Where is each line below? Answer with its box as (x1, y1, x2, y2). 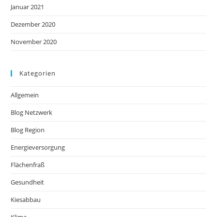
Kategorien (19, 68, 56, 77)
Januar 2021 (11, 2, 45, 11)
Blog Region (11, 125, 45, 134)
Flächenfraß (11, 160, 45, 169)
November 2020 (11, 37, 57, 46)
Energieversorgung (11, 142, 65, 152)
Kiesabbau (11, 195, 41, 204)
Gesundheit (11, 177, 45, 186)
